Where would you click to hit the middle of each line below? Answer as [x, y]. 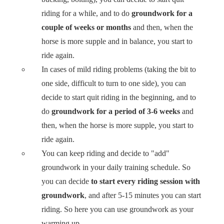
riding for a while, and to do [86, 13]
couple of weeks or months [86, 27]
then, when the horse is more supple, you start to [118, 125]
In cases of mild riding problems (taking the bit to [119, 69]
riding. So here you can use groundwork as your [118, 209]
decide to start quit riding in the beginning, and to [119, 97]
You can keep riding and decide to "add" [106, 153]
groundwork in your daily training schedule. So [116, 167]
